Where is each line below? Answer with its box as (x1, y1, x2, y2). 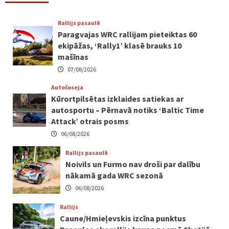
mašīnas (57, 51, 88, 62)
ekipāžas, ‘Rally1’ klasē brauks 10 (57, 40, 181, 51)
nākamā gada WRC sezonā (65, 170, 164, 181)
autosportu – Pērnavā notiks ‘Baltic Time (51, 104, 204, 115)
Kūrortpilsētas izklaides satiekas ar (51, 93, 184, 104)
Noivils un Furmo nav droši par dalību (65, 159, 201, 170)
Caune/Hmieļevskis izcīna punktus (59, 213, 186, 224)
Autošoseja (51, 83, 84, 91)
